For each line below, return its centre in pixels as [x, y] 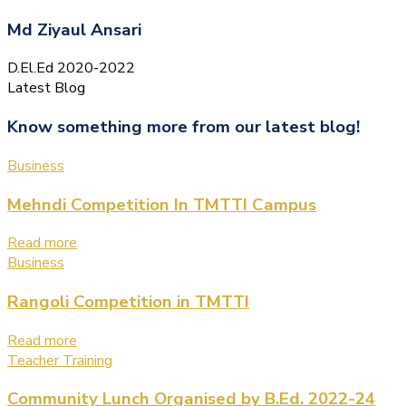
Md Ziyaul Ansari [74, 29]
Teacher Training [60, 360]
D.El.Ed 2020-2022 [71, 68]
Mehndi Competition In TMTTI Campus [162, 204]
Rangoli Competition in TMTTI [128, 301]
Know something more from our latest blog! [184, 127]
